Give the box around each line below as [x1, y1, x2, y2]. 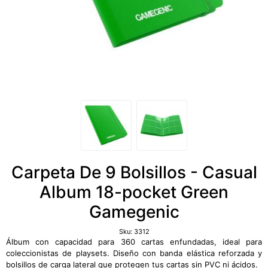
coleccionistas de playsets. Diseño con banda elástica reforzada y [6, 248, 262, 258]
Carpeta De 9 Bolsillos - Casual [11, 162, 257, 182]
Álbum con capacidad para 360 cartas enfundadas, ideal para [6, 237, 262, 246]
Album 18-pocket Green [39, 182, 229, 202]
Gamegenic [89, 202, 179, 222]
